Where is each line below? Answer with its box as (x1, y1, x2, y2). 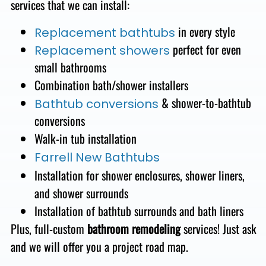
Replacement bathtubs (34, 24, 175, 41)
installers (145, 75, 188, 94)
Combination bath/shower (34, 75, 146, 94)
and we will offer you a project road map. (10, 237, 188, 255)
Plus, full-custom (10, 219, 87, 237)
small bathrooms (34, 58, 106, 76)
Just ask (222, 219, 256, 237)
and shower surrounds (34, 183, 128, 202)
